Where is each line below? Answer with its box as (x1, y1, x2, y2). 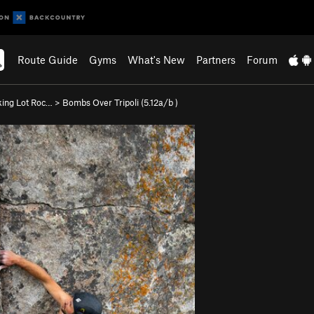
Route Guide (18, 53, 78, 66)
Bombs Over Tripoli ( (62, 97, 144, 108)
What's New (128, 53, 186, 66)
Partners (196, 53, 236, 66)
